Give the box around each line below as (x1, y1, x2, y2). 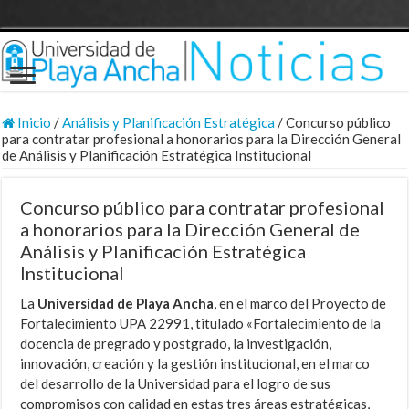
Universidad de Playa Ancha (37, 295, 215, 312)
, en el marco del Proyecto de (214, 295, 387, 312)
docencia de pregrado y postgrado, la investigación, (20, 335, 332, 352)
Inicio (15, 114, 52, 131)
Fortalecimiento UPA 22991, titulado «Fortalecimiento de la (20, 315, 382, 332)
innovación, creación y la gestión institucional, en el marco (20, 355, 371, 372)
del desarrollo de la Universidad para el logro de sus (20, 375, 331, 393)
